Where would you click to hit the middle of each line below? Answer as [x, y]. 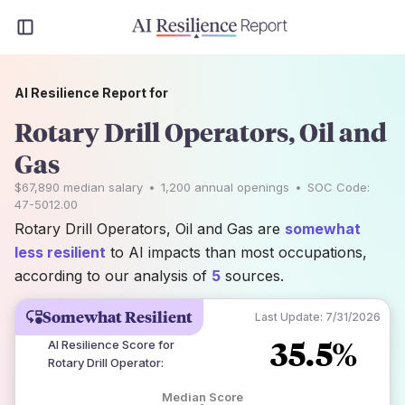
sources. [252, 276]
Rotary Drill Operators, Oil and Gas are [150, 229]
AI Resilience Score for [111, 344]
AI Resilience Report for [91, 93]
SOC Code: [339, 187]
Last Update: [289, 317]
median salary [101, 187]
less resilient [60, 252]
